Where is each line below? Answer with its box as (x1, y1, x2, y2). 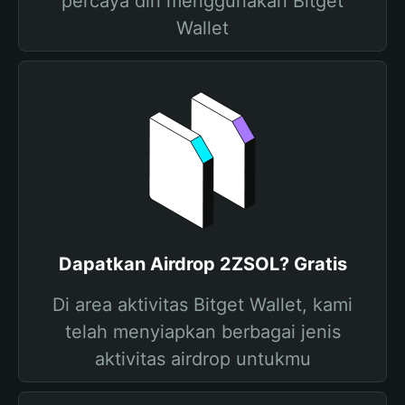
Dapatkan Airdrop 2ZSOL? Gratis (58, 253, 347, 275)
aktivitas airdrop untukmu (94, 348, 311, 370)
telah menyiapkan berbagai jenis (64, 321, 341, 343)
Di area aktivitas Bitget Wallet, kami (52, 294, 353, 316)
